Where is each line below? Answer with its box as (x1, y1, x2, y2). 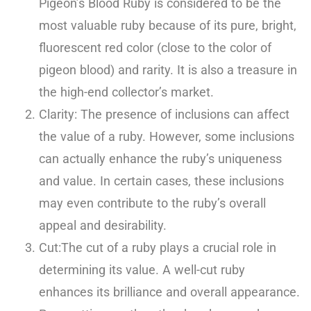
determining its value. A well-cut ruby (39, 262, 245, 277)
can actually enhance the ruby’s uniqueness (39, 151, 282, 166)
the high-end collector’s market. (39, 84, 214, 99)
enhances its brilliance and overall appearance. (39, 284, 300, 299)
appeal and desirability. (39, 217, 167, 233)
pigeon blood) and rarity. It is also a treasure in (39, 62, 297, 77)
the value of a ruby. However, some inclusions (39, 128, 294, 144)
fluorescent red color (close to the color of (39, 40, 271, 55)
